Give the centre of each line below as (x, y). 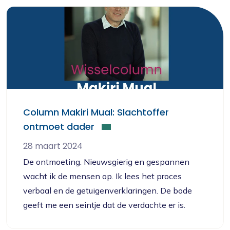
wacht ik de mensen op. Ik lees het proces (102, 176)
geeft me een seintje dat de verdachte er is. (104, 205)
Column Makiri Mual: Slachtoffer (96, 112)
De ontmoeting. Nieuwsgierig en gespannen (106, 162)
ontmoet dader (59, 127)
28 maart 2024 (53, 146)
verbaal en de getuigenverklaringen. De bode (108, 190)
